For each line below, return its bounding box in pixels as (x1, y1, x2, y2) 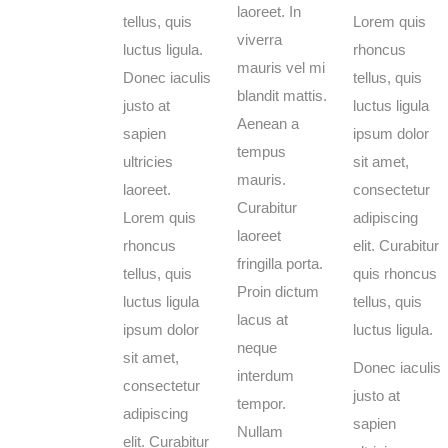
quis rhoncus (353, 265, 437, 282)
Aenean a (237, 115, 299, 132)
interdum (237, 367, 294, 384)
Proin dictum (237, 283, 319, 300)
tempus (237, 143, 286, 160)
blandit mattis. (237, 87, 327, 104)
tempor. (237, 395, 286, 412)
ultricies (123, 153, 173, 170)
